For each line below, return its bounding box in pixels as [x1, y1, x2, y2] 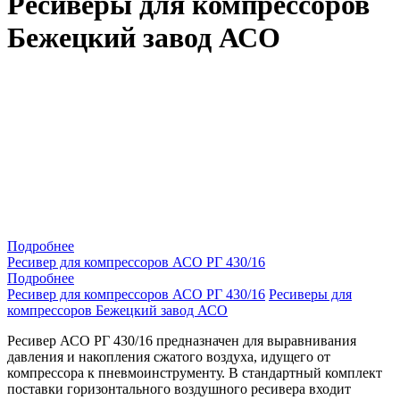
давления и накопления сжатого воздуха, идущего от [7, 348, 330, 364]
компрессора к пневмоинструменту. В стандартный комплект [7, 364, 382, 380]
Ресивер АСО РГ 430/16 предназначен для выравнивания [7, 332, 356, 348]
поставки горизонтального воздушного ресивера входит [7, 380, 351, 396]
